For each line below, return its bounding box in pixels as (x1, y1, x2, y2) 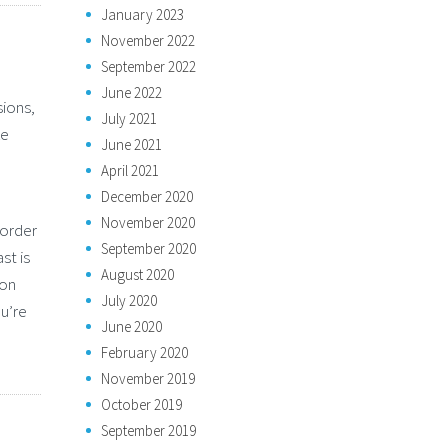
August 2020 (101, 265, 174, 284)
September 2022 (101, 57, 196, 76)
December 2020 (101, 187, 193, 206)
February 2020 (101, 343, 188, 362)
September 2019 (101, 421, 196, 440)
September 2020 (101, 239, 196, 258)
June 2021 (101, 135, 162, 154)
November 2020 (101, 213, 195, 232)
